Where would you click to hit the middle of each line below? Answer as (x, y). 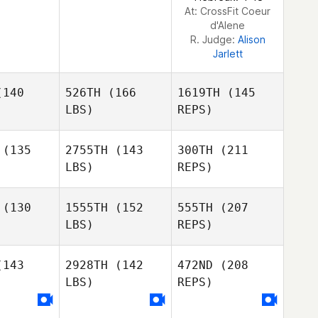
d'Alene (227, 25)
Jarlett (227, 54)
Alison (251, 39)
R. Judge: (214, 39)
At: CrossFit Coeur (227, 11)
